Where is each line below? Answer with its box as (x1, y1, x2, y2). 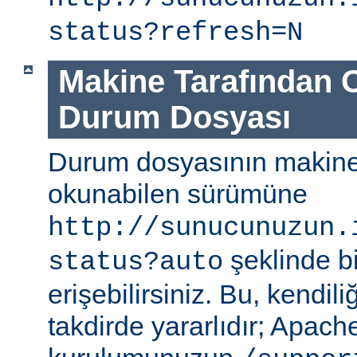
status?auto (48, 246, 223, 277)
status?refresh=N (48, 18, 303, 49)
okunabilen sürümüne (48, 178, 308, 209)
